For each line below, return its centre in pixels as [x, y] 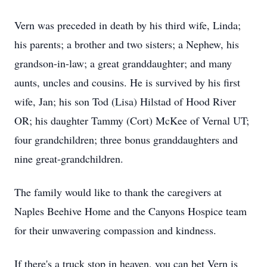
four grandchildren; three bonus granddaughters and [126, 139]
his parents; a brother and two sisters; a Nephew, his [127, 44]
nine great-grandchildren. [69, 159]
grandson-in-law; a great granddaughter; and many [123, 63]
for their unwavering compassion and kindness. [115, 230]
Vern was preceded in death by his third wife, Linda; [128, 25]
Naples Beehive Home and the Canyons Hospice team [131, 211]
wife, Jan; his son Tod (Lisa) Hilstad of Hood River [125, 101]
